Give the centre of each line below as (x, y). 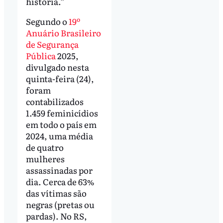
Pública (41, 55)
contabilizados (55, 101)
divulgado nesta (57, 67)
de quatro (45, 147)
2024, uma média (59, 135)
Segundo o (46, 21)
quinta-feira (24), (60, 78)
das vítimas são (56, 193)
